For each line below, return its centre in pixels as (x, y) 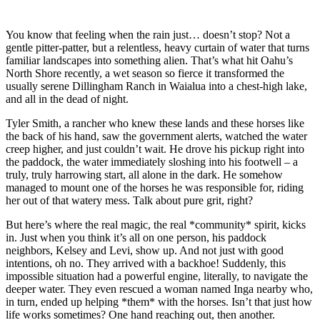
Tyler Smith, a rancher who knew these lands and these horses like (155, 123)
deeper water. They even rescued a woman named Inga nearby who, (159, 289)
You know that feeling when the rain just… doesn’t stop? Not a (148, 34)
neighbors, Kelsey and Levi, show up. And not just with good (145, 250)
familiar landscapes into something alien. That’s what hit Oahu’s (149, 60)
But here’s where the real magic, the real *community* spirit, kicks (156, 224)
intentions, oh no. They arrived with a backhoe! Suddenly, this (146, 263)
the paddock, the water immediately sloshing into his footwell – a (152, 161)
